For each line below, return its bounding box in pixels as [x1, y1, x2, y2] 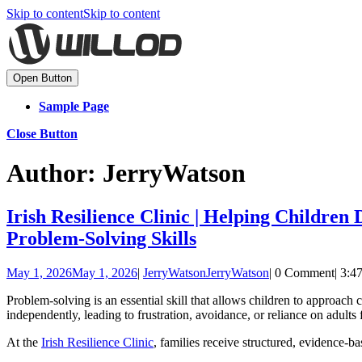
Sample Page [39, 99, 109, 113]
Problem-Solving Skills [6, 227, 196, 249]
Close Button [6, 127, 78, 141]
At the [6, 335, 41, 349]
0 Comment [275, 265, 335, 280]
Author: [6, 158, 103, 188]
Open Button [13, 72, 72, 84]
